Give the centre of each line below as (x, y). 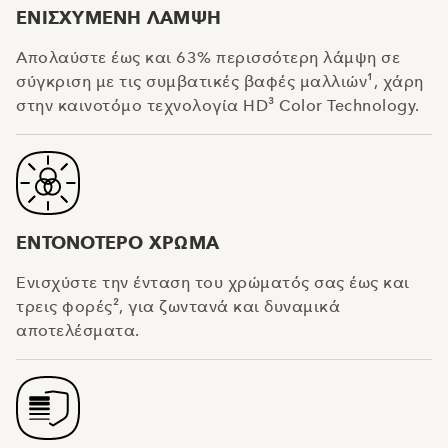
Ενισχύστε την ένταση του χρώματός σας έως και (213, 282)
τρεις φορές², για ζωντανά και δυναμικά (178, 306)
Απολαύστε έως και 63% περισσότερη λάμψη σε (208, 57)
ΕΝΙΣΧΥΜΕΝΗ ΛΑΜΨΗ (118, 17)
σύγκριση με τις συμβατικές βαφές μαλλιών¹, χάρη (220, 81)
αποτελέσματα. (78, 330)
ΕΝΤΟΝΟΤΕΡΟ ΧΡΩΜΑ (117, 242)
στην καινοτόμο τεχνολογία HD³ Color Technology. (218, 105)
